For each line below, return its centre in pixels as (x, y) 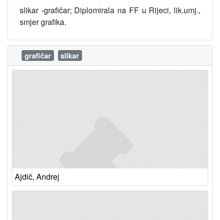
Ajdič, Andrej (37, 177)
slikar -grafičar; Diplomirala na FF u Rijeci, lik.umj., (110, 10)
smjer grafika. (43, 22)
